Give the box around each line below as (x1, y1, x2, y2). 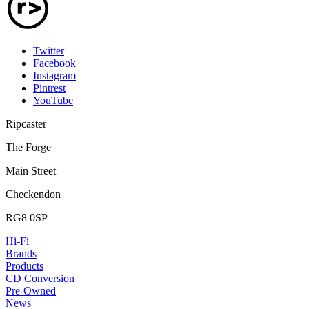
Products (6, 259, 43, 272)
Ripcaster (6, 117, 46, 130)
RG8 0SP (6, 211, 48, 223)
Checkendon (6, 188, 61, 200)
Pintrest (33, 81, 66, 94)
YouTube (33, 94, 73, 106)
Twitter (33, 44, 64, 57)
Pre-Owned (6, 284, 56, 297)
